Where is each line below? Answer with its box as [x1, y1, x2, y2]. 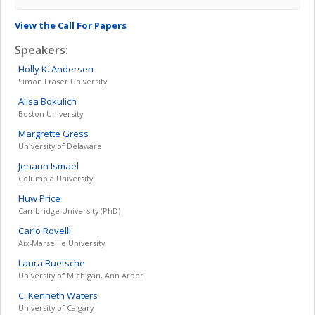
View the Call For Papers [15, 19, 127, 32]
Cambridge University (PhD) [18, 205, 120, 216]
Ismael [51, 160, 79, 172]
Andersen [51, 63, 94, 75]
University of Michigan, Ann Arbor [18, 270, 143, 281]
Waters [67, 289, 98, 302]
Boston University [18, 108, 83, 119]
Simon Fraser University [18, 76, 107, 86]
